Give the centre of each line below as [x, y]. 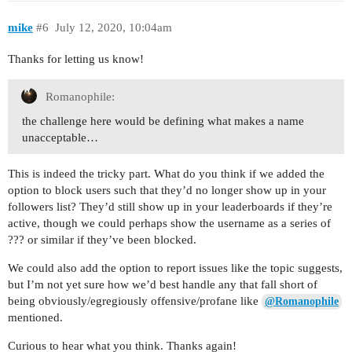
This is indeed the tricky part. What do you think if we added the [166, 173]
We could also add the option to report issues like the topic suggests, [175, 268]
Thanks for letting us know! [76, 59]
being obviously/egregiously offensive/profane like [135, 301]
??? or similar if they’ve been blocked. [102, 239]
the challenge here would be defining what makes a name [163, 121]
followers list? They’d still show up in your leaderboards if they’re [170, 206]
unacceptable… [60, 137]
